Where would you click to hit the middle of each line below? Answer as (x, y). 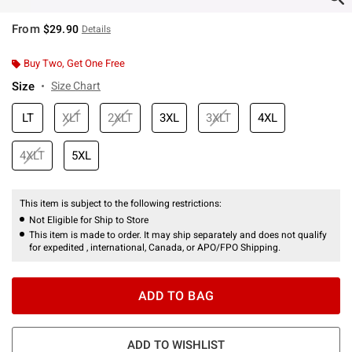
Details (96, 29)
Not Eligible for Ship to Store (89, 220)
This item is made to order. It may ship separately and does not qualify (178, 235)
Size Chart (76, 85)
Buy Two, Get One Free (74, 63)
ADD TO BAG (176, 295)
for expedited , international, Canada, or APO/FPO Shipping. (155, 247)
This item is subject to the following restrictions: (122, 203)
